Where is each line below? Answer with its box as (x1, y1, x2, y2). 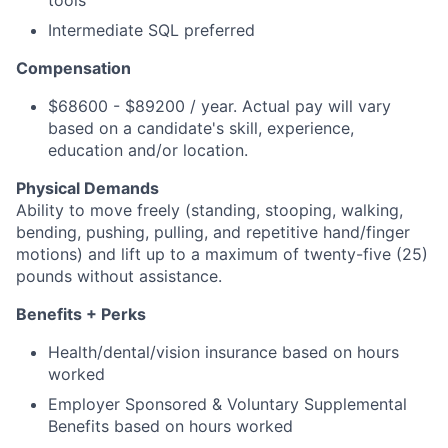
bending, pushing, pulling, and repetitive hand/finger (16, 222, 410, 242)
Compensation (16, 58, 131, 78)
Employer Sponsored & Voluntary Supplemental (48, 394, 407, 414)
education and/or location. (48, 140, 248, 160)
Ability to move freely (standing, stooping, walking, (16, 200, 403, 220)
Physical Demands (16, 178, 159, 198)
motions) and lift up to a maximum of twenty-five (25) (16, 244, 428, 264)
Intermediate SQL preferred (48, 20, 255, 40)
